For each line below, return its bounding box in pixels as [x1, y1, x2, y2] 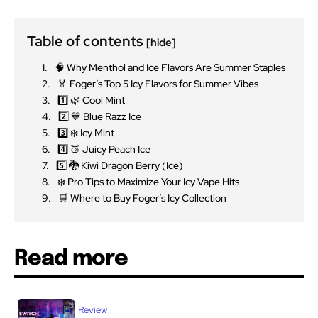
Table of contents [27, 31, 146, 50]
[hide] [146, 35, 176, 50]
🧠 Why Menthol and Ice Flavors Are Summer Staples [55, 60, 285, 74]
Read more [14, 247, 128, 270]
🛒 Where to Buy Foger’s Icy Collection [58, 191, 226, 204]
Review [77, 303, 107, 316]
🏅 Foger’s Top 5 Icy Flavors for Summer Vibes [57, 77, 258, 90]
